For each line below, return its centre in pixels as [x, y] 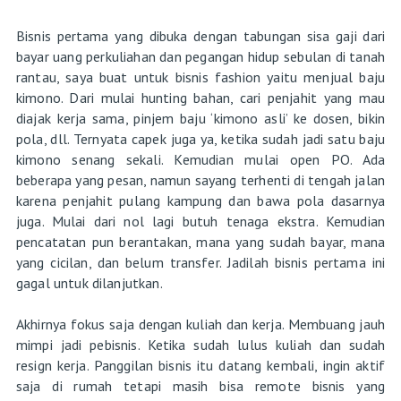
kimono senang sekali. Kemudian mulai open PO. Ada [200, 159]
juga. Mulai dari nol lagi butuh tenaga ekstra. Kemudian [200, 221]
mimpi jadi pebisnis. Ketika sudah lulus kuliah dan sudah [200, 344]
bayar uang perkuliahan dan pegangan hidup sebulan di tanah [200, 56]
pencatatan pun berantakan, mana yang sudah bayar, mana [200, 241]
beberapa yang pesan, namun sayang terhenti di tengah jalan [200, 179]
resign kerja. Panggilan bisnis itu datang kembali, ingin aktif [200, 365]
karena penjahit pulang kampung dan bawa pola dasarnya [200, 200]
